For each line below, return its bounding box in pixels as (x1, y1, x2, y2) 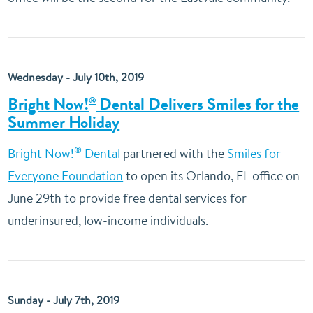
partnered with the (120, 145, 228, 162)
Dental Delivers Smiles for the (96, 92, 300, 116)
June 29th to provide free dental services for (8, 189, 247, 207)
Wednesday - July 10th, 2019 (8, 69, 145, 85)
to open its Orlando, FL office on (123, 167, 300, 184)
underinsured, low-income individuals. (8, 212, 209, 229)
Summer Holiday (8, 110, 120, 134)
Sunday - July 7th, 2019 (8, 292, 120, 307)
